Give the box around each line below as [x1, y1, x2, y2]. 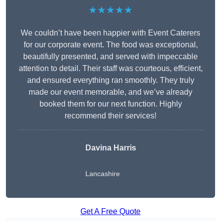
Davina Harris [85, 144, 136, 152]
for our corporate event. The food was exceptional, [23, 40, 198, 49]
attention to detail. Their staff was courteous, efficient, [18, 64, 203, 73]
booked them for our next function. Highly [39, 100, 182, 109]
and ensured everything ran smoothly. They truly [27, 76, 194, 85]
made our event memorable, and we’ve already [29, 88, 192, 97]
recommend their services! [65, 111, 156, 120]
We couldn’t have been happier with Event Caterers [21, 29, 200, 37]
